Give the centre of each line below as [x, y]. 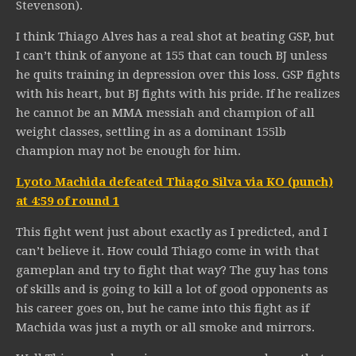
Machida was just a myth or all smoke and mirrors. [165, 328]
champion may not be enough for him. [128, 151]
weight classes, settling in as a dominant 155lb [151, 132]
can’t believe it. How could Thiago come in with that [168, 252]
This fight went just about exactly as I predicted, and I [172, 232]
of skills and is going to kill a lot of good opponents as [172, 290]
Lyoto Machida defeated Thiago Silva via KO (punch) [174, 182]
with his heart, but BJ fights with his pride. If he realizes [178, 94]
